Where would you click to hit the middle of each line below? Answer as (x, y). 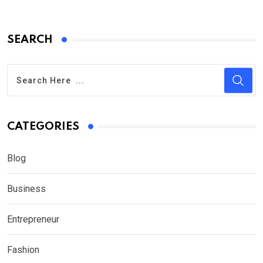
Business (26, 189)
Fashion (23, 250)
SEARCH (30, 40)
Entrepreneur (33, 219)
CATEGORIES (43, 127)
